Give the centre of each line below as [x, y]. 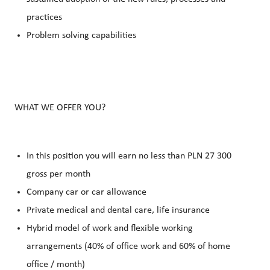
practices [44, 18]
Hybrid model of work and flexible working [110, 229]
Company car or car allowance [86, 193]
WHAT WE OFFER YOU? [60, 108]
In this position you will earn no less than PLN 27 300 [129, 156]
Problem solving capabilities [81, 36]
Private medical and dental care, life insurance [118, 211]
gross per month [58, 174]
